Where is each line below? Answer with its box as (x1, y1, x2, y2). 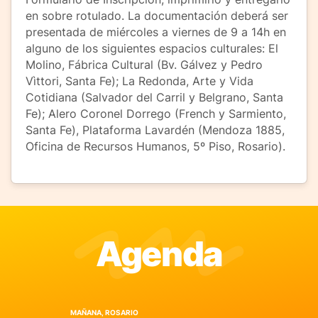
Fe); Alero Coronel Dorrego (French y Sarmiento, (26, 106, 286, 121)
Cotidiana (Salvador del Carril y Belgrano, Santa (26, 89, 283, 104)
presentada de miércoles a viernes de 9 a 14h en (26, 24, 286, 39)
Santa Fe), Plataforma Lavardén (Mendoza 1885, (26, 122, 285, 137)
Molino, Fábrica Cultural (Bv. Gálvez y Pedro (26, 57, 263, 72)
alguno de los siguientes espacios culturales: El (26, 40, 278, 55)
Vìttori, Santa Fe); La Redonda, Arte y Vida (26, 73, 253, 88)
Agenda (96, 232, 222, 275)
